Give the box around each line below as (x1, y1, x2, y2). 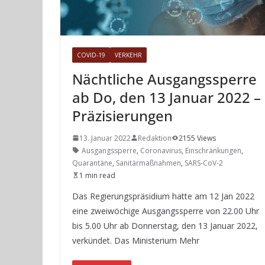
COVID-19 (77, 50, 105, 59)
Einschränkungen (185, 145, 241, 156)
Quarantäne (72, 157, 112, 168)
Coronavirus (140, 145, 182, 156)
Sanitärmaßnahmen (116, 157, 181, 168)
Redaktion (138, 132, 172, 143)
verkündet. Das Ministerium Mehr (72, 234, 199, 246)
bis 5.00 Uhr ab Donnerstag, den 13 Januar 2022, (72, 219, 258, 231)
